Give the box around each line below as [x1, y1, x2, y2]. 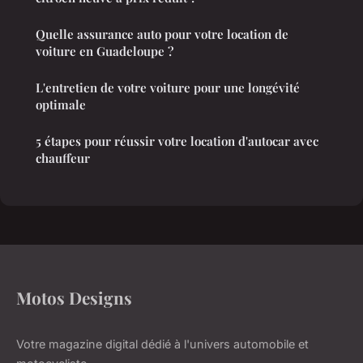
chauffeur [36, 149, 90, 166]
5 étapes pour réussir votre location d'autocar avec [36, 132, 318, 149]
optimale [36, 96, 86, 113]
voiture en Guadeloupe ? [36, 42, 173, 59]
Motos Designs [16, 285, 132, 309]
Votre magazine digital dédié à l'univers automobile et [16, 336, 309, 351]
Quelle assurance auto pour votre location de [36, 25, 288, 42]
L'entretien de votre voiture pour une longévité [36, 79, 300, 96]
